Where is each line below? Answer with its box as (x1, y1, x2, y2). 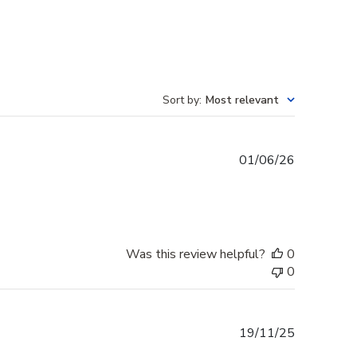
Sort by (163, 92, 199, 108)
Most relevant (206, 92, 279, 108)
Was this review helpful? (126, 245, 265, 264)
